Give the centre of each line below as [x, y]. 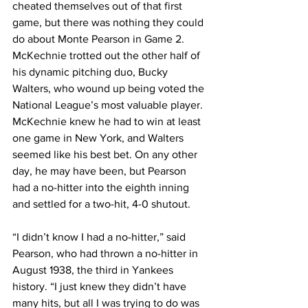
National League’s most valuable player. [109, 105]
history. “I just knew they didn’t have [101, 286]
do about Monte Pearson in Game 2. [100, 39]
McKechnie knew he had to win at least [108, 121]
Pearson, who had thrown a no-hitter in [107, 253]
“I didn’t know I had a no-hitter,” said [100, 237]
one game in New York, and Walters [99, 138]
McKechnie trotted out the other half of [108, 55]
